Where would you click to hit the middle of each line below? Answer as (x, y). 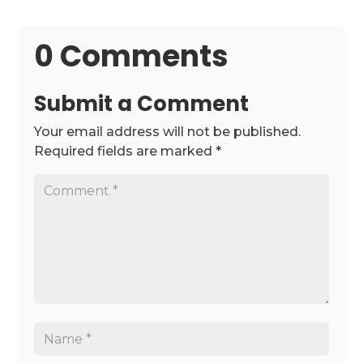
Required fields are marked (125, 152)
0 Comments (132, 57)
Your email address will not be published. (168, 132)
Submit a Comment (142, 104)
